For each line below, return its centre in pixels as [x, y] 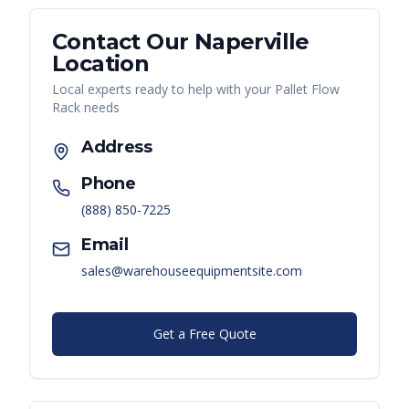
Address [117, 147]
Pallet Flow [307, 89]
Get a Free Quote [204, 334]
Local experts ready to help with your [163, 89]
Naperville [252, 42]
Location [101, 64]
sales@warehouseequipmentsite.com [192, 271]
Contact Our [123, 42]
